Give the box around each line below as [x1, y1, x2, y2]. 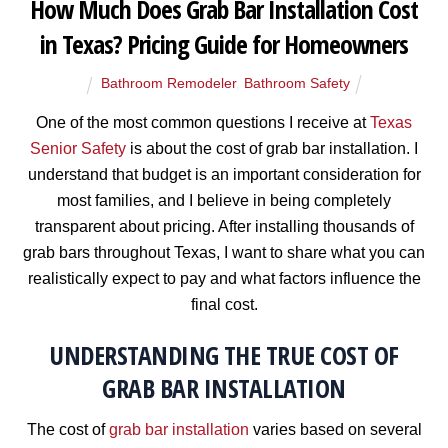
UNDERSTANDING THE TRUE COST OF [49, 337, 399, 373]
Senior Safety [30, 139, 126, 157]
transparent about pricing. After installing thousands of [34, 217, 414, 235]
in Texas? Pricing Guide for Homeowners [40, 27, 408, 63]
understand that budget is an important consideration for [27, 165, 421, 183]
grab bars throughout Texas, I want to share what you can [23, 243, 425, 261]
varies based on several [248, 421, 422, 439]
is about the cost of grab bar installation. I [126, 139, 418, 157]
